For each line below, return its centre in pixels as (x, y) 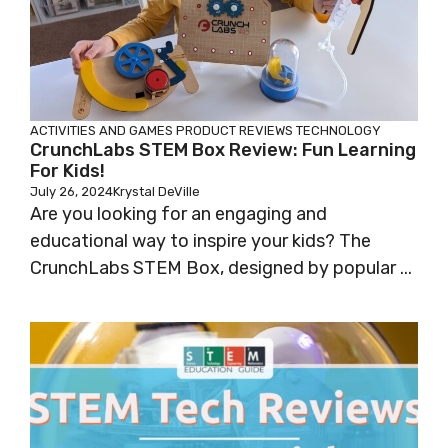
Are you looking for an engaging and (178, 214)
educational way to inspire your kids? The (200, 241)
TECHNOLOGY (338, 131)
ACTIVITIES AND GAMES (101, 131)
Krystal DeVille (156, 192)
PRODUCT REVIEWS (234, 131)
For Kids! (67, 171)
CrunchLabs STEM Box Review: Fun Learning (223, 150)
